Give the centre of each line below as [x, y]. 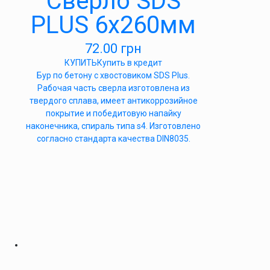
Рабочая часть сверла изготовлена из [113, 88]
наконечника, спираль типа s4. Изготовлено [113, 126]
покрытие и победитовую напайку [113, 113]
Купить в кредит [130, 63]
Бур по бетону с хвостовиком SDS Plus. [113, 75]
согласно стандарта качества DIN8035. [113, 139]
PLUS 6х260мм [113, 25]
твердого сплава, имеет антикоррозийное [113, 101]
